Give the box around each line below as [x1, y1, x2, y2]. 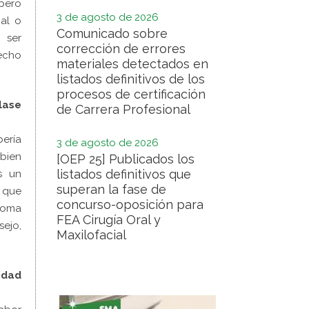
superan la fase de [57, 182, 166, 197]
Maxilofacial [57, 228, 126, 242]
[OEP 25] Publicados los [57, 152, 195, 166]
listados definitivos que [57, 167, 191, 181]
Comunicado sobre [57, 26, 168, 41]
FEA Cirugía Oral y [57, 212, 161, 227]
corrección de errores [57, 41, 186, 56]
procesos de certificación [57, 87, 206, 101]
